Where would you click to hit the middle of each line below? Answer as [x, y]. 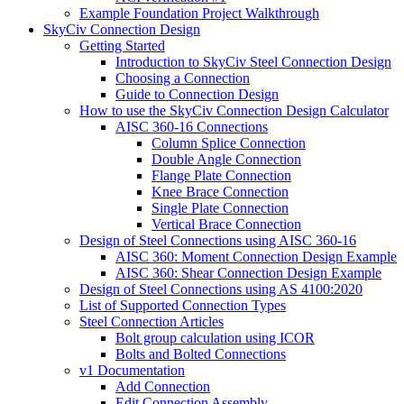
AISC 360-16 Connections [192, 127]
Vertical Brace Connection [226, 225]
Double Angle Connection [226, 160]
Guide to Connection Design [197, 95]
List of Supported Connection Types [183, 306]
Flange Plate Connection [221, 176]
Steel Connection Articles [151, 322]
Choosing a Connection [183, 78]
